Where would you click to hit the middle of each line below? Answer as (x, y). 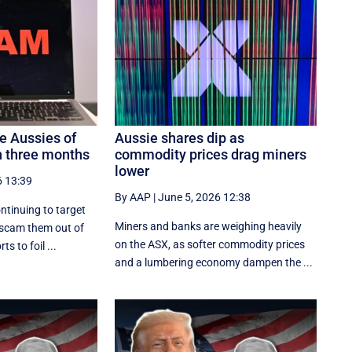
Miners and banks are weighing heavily (209, 226)
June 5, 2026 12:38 (205, 197)
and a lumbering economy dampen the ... (214, 262)
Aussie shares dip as (180, 137)
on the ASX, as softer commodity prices (210, 244)
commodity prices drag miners (211, 154)
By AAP (133, 197)
